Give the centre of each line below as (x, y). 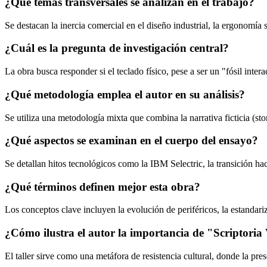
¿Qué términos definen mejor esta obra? (103, 187)
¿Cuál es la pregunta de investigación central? (117, 48)
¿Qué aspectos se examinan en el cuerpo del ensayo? (131, 141)
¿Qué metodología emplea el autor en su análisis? (125, 94)
